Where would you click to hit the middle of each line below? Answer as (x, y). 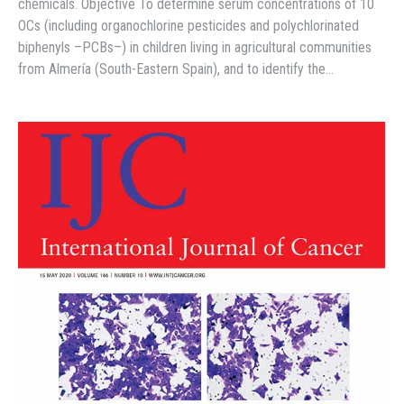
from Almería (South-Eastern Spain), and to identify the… (176, 69)
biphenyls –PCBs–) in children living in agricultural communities (195, 48)
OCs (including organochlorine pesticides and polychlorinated (188, 26)
